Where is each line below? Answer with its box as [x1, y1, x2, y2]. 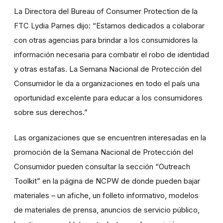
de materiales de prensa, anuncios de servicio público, [14, 205, 200, 215]
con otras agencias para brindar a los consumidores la [14, 35, 198, 45]
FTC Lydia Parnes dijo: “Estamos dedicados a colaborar [14, 21, 205, 31]
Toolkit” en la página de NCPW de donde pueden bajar [14, 176, 200, 186]
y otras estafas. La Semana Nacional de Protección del [14, 64, 202, 74]
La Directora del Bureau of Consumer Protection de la [14, 6, 198, 16]
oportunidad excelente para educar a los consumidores [14, 93, 203, 103]
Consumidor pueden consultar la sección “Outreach [14, 162, 190, 172]
